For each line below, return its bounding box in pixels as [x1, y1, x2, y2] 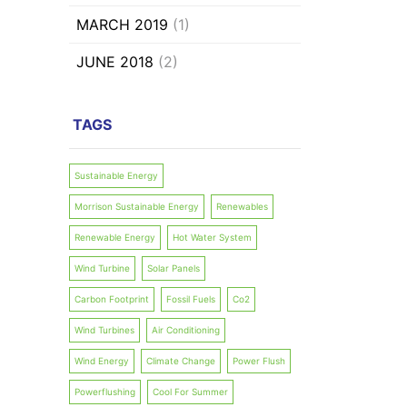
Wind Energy [74, 355, 129, 367]
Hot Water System [173, 232, 252, 243]
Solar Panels [147, 263, 200, 274]
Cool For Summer [153, 386, 228, 398]
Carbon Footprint [74, 293, 149, 305]
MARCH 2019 [76, 15, 168, 35]
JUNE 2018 [76, 53, 154, 72]
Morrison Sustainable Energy [74, 201, 199, 213]
